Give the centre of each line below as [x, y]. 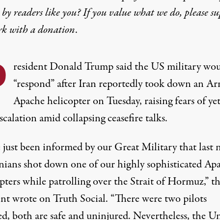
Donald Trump [81, 67]
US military [176, 67]
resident [31, 67]
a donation [53, 30]
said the [132, 67]
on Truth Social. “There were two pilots [122, 199]
